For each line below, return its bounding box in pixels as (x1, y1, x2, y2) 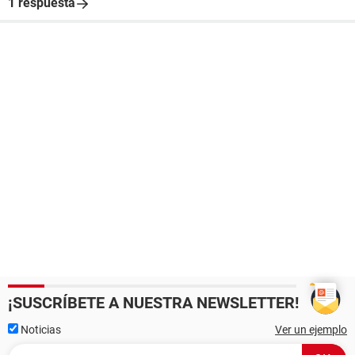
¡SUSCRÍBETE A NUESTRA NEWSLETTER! (8, 293, 299, 312)
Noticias (18, 323, 61, 336)
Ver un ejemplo (275, 323, 347, 336)
